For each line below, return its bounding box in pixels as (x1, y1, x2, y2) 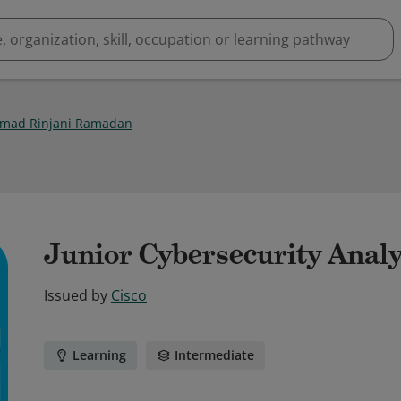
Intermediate (175, 346, 254, 363)
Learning (73, 346, 126, 363)
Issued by (44, 286, 107, 305)
